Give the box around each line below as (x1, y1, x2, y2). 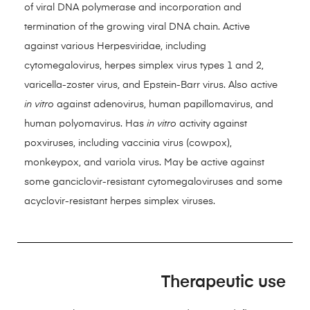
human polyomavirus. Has (24, 119, 147, 129)
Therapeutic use (161, 274, 286, 291)
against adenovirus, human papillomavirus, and (54, 100, 273, 109)
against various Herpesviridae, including (24, 42, 206, 51)
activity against (176, 119, 247, 129)
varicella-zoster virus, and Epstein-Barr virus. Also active (24, 80, 277, 90)
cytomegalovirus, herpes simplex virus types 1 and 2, (24, 61, 264, 71)
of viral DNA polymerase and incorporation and (24, 3, 241, 12)
